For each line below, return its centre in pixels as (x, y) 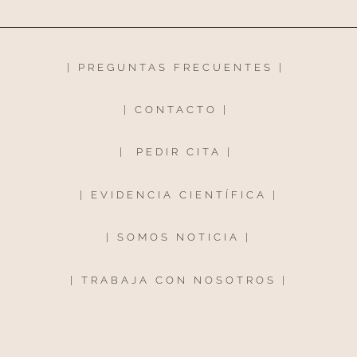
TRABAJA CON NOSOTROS (181, 280)
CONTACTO (176, 110)
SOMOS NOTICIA (178, 237)
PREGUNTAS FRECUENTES (176, 67)
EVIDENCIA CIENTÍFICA (178, 194)
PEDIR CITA (178, 152)
